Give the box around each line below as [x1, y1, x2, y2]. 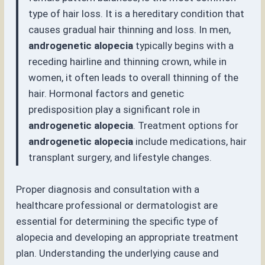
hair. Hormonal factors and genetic [28, 87, 185, 99]
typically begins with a [133, 39, 234, 51]
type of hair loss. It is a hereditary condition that [28, 7, 245, 20]
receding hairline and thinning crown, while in [28, 55, 227, 67]
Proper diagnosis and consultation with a [16, 183, 200, 195]
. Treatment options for [133, 119, 239, 131]
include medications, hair [133, 135, 247, 147]
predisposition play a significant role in [28, 103, 201, 115]
